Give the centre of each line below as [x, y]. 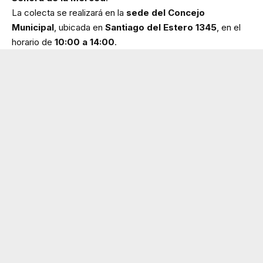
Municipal [33, 27]
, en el [229, 27]
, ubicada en [80, 27]
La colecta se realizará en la [69, 12]
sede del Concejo [166, 12]
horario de [33, 42]
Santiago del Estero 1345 [161, 27]
